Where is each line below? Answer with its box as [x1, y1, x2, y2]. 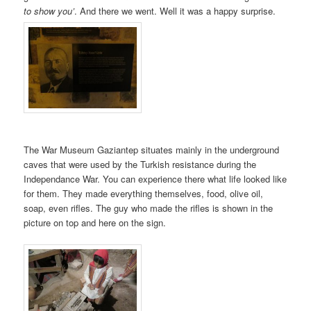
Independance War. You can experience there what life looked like [24, 171, 287, 185]
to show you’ [24, 4, 75, 18]
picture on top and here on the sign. [24, 215, 167, 229]
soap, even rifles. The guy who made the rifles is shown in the [24, 201, 274, 215]
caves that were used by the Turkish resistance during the [24, 157, 257, 171]
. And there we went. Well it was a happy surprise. [74, 4, 276, 18]
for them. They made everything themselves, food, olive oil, [24, 186, 264, 200]
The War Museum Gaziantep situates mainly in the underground [24, 142, 280, 156]
